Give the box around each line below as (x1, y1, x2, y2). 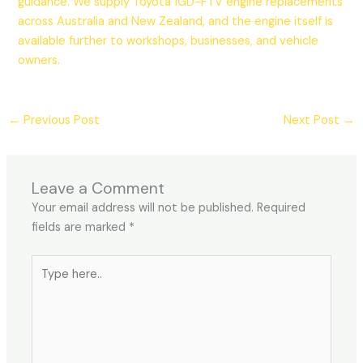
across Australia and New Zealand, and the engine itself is (18, 14, 334, 30)
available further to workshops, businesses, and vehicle (18, 33, 319, 49)
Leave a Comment (32, 177, 165, 199)
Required (257, 199, 306, 216)
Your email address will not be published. (32, 199, 254, 216)
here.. (31, 275, 62, 291)
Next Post (284, 112, 344, 128)
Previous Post (19, 112, 100, 128)
